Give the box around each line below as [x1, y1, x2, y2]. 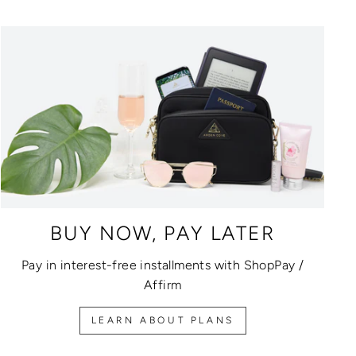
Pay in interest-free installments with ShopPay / [21, 257, 304, 273]
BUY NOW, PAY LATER [50, 221, 275, 245]
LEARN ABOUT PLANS [91, 314, 234, 326]
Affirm [143, 277, 182, 292]
